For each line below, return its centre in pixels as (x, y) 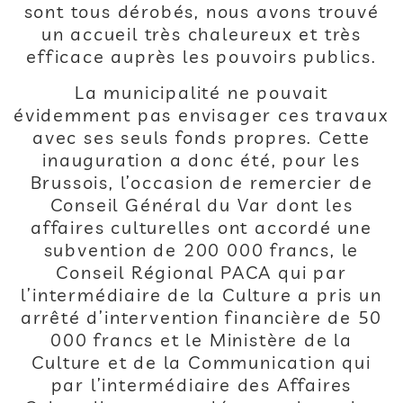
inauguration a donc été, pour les (201, 160)
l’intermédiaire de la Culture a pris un (201, 295)
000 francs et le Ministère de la (201, 340)
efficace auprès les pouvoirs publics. (201, 56)
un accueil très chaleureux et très (201, 34)
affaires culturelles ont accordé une (201, 227)
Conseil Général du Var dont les (201, 205)
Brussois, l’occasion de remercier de (201, 182)
